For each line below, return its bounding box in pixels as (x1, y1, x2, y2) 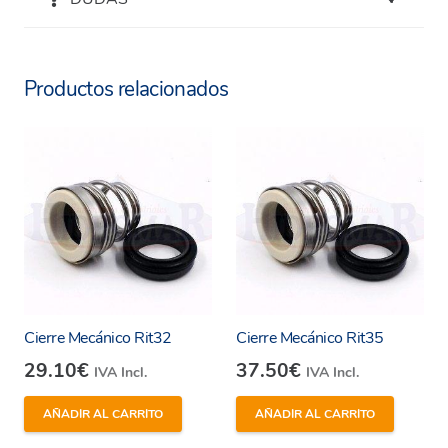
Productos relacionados (24, 75, 229, 104)
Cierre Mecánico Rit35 (236, 326, 384, 349)
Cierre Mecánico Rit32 (24, 326, 172, 349)
